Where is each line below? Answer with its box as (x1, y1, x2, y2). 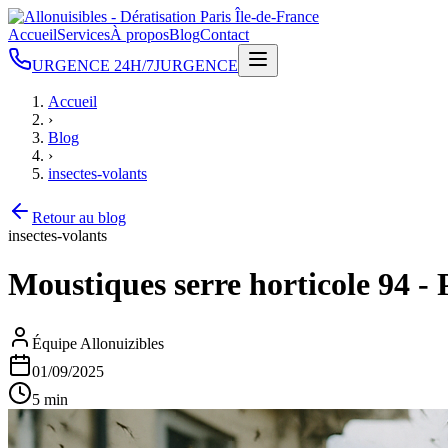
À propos (110, 26, 169, 43)
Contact (200, 26, 249, 43)
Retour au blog (32, 209, 126, 226)
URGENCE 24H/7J (32, 57, 160, 74)
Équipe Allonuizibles (32, 334, 164, 352)
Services (57, 26, 110, 43)
